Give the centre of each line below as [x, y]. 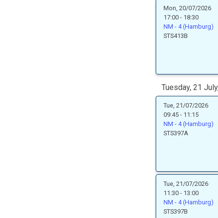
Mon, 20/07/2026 [187, 8]
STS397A [176, 133]
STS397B [176, 211]
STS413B [176, 36]
